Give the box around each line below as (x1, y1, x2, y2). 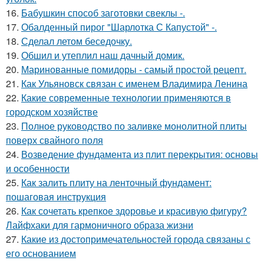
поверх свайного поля (6, 133, 103, 147)
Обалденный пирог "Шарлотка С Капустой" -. (21, 20, 217, 34)
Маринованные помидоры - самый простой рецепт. (21, 62, 246, 77)
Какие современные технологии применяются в (21, 91, 231, 105)
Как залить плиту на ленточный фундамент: (21, 176, 212, 190)
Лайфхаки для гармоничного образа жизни (6, 218, 193, 232)
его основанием (6, 246, 76, 260)
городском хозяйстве (6, 105, 98, 119)
